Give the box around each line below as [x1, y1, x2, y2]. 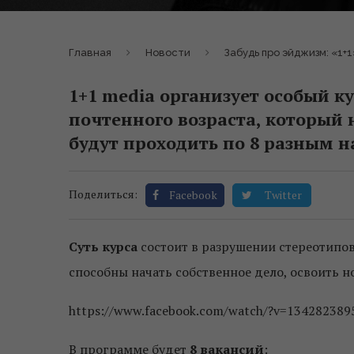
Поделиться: [69, 186, 137, 201]
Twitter [265, 186, 302, 202]
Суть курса [69, 237, 137, 255]
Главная [69, 46, 111, 58]
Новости [145, 46, 190, 58]
